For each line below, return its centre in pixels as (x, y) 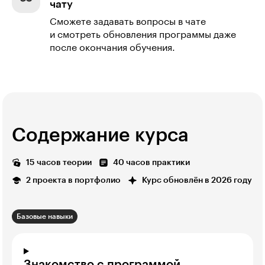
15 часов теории (59, 162)
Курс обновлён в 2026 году (197, 180)
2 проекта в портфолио (73, 180)
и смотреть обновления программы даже (143, 35)
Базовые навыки (45, 216)
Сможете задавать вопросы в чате (128, 22)
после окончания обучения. (112, 48)
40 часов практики (151, 162)
